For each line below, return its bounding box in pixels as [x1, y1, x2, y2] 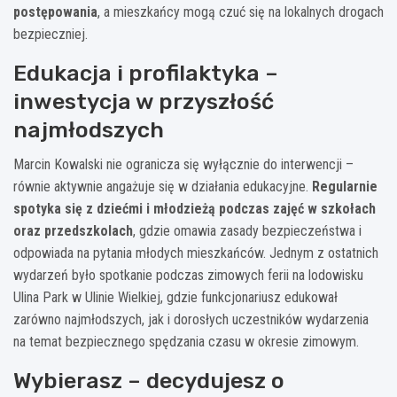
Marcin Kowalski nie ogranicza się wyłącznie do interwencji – [13, 155, 354, 173]
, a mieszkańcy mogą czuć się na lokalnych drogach [97, 3, 384, 20]
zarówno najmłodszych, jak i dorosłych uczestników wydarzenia [13, 310, 369, 328]
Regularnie [312, 177, 378, 195]
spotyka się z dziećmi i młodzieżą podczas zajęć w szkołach [13, 199, 376, 217]
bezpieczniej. [13, 25, 88, 43]
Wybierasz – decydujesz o [13, 367, 284, 393]
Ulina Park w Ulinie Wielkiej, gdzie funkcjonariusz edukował [13, 288, 338, 306]
